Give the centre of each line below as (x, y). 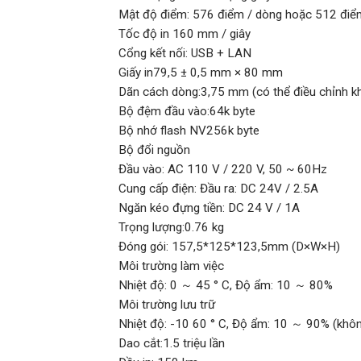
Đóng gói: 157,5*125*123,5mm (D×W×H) (229, 247)
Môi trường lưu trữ (167, 305)
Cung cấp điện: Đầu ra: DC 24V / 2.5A (218, 189)
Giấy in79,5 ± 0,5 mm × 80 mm (201, 73)
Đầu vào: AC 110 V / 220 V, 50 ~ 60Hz (223, 170)
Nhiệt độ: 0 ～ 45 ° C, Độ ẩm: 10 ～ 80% (226, 286)
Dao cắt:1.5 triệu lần (172, 344)
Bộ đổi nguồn (154, 150)
